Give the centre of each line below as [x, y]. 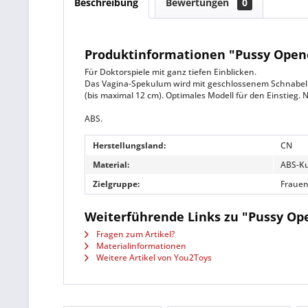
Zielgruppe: [116, 184]
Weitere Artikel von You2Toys [153, 257]
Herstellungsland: [129, 145]
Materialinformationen [140, 246]
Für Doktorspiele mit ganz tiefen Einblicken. [170, 72]
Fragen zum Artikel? [134, 234]
